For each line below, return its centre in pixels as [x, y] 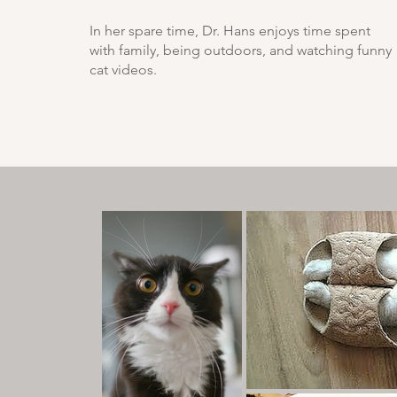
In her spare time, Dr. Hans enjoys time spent [230, 31]
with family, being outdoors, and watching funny [241, 50]
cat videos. [123, 70]
